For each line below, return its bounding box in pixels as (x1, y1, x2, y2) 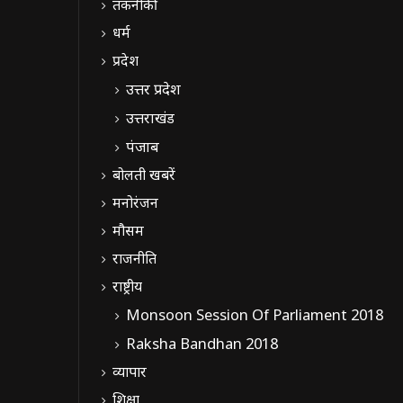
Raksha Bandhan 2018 (126, 332, 278, 354)
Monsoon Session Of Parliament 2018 (126, 303, 383, 325)
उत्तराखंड (126, 106, 175, 128)
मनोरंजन (112, 192, 158, 212)
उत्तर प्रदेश (126, 77, 181, 99)
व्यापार (112, 361, 147, 381)
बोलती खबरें (112, 164, 175, 184)
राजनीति (112, 247, 157, 268)
